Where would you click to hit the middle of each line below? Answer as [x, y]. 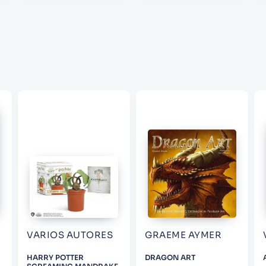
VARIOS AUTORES [70, 235]
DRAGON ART [170, 257]
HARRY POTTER [55, 257]
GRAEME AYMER [183, 235]
